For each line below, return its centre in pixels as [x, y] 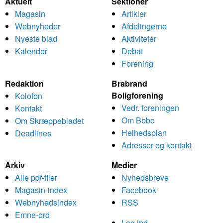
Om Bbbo [138, 120]
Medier [124, 165]
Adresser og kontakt [157, 145]
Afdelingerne [144, 26]
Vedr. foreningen [150, 108]
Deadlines [33, 133]
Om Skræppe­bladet [49, 120]
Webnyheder [38, 26]
